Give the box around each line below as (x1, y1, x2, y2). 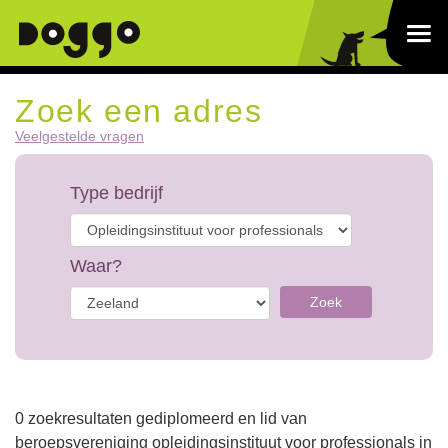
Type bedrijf (70, 183, 163, 203)
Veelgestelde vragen (15, 128, 144, 144)
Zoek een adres (15, 93, 263, 129)
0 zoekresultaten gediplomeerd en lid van (15, 410, 307, 427)
